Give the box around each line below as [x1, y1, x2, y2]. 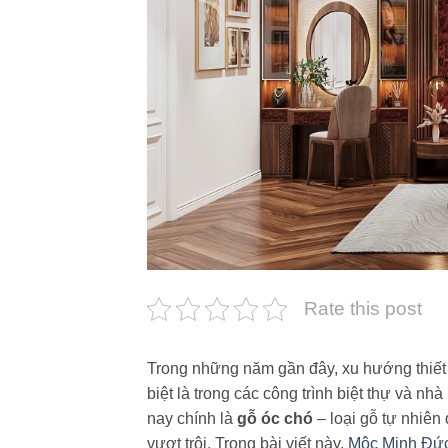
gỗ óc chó [237, 410, 313, 428]
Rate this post [304, 298, 422, 320]
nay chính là [147, 410, 237, 428]
